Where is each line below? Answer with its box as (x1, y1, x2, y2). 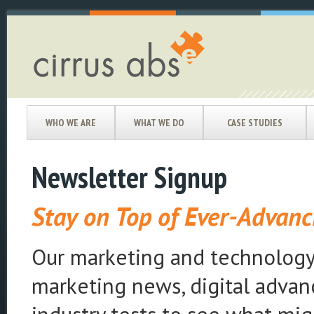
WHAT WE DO (134, 116, 184, 129)
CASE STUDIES (227, 116, 282, 129)
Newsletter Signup (32, 158, 227, 196)
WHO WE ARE (46, 116, 96, 129)
